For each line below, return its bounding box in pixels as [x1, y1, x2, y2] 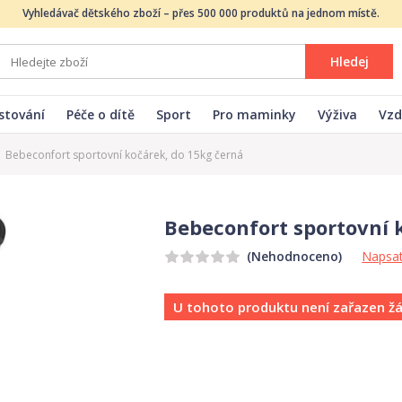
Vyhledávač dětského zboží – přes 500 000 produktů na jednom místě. [22, 5, 380, 21]
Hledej [329, 53, 369, 70]
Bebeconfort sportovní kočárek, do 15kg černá [5, 147, 243, 162]
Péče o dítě [66, 106, 135, 123]
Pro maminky [213, 106, 296, 123]
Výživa [318, 106, 357, 123]
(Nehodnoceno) [247, 248, 343, 266]
